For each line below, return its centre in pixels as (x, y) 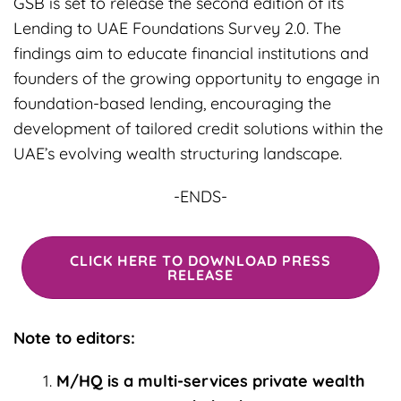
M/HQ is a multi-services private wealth (211, 381)
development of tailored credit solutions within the (198, 128)
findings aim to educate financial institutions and (191, 53)
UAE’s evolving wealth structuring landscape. (178, 153)
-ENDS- (200, 196)
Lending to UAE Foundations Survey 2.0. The (177, 28)
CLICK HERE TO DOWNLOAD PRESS (200, 260)
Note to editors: (74, 338)
